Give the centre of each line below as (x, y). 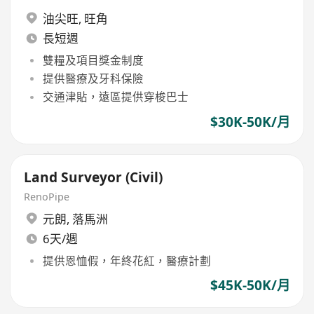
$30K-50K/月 (250, 122)
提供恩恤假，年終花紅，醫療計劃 (127, 260)
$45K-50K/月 (250, 286)
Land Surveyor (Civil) (94, 178)
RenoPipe (47, 197)
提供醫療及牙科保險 (93, 79)
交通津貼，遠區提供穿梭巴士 (115, 97)
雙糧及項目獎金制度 (93, 60)
